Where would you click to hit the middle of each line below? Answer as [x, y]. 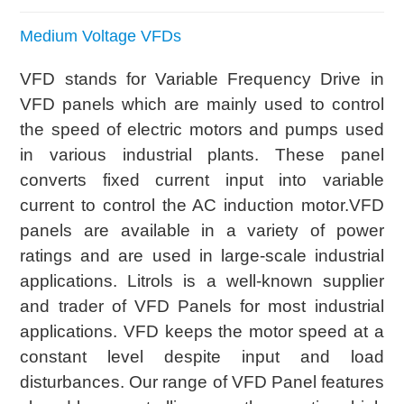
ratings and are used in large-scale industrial [202, 255]
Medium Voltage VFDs [101, 36]
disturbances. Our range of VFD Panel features [202, 381]
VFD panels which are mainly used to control [202, 104]
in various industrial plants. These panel [202, 154]
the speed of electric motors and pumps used [202, 129]
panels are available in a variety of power [202, 230]
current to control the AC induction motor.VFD [202, 205]
